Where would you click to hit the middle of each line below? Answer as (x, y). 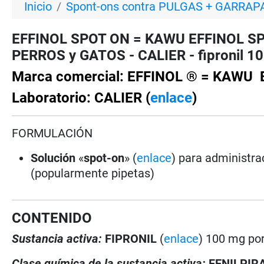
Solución (53, 158)
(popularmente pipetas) (94, 173)
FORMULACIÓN (52, 133)
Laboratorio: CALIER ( (81, 98)
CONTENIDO (52, 218)
